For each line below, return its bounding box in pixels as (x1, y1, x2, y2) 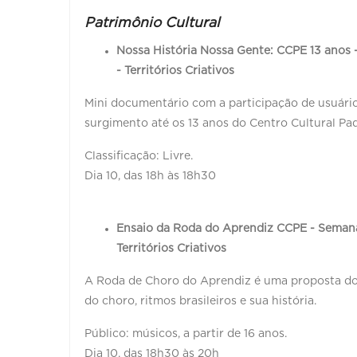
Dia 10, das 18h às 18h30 (84, 170, 216, 182)
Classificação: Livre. (84, 150, 196, 162)
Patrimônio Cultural (84, 15, 220, 30)
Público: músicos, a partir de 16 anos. (84, 328, 290, 339)
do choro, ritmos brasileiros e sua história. (84, 295, 320, 307)
